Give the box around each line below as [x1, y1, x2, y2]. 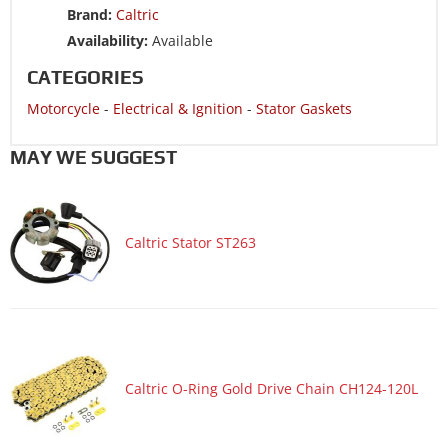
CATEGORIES [27, 65, 144, 88]
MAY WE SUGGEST [10, 145, 177, 168]
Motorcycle [27, 98, 100, 118]
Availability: [67, 30, 148, 50]
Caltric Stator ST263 [125, 233, 256, 253]
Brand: [67, 4, 112, 24]
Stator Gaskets [256, 98, 352, 118]
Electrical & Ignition [113, 98, 243, 118]
